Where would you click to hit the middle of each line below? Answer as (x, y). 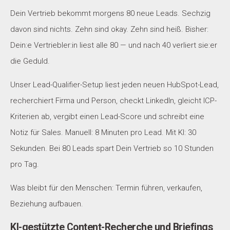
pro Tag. (25, 164)
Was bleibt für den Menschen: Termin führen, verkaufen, (106, 188)
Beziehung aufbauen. (47, 204)
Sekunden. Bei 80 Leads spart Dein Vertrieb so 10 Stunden (112, 148)
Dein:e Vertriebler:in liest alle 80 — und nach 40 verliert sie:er (114, 45)
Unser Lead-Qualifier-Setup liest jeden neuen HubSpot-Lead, (114, 84)
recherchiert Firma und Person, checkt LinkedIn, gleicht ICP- (113, 100)
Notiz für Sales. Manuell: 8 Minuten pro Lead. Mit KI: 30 (103, 132)
